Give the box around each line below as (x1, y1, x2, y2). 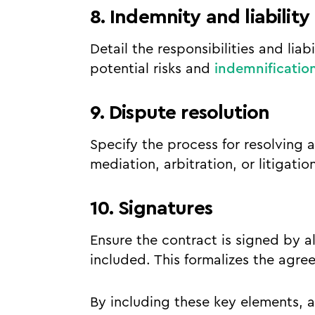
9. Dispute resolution (89, 103, 270, 122)
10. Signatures (89, 198, 212, 218)
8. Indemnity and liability (89, 7, 309, 27)
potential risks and (89, 62, 214, 76)
